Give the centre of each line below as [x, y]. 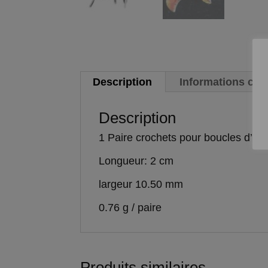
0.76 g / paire [130, 208]
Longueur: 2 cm [136, 161]
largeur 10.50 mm [141, 185]
